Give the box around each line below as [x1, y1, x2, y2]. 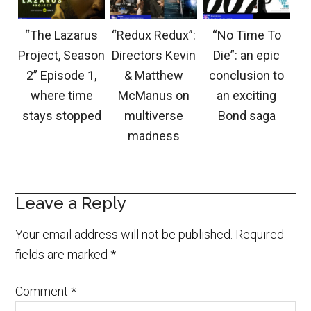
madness [128, 128, 180, 143]
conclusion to [209, 67, 284, 83]
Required [235, 226, 285, 242]
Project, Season [18, 47, 106, 62]
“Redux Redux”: [112, 27, 196, 42]
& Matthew [124, 67, 184, 83]
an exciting [217, 87, 276, 103]
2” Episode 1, [26, 67, 97, 83]
